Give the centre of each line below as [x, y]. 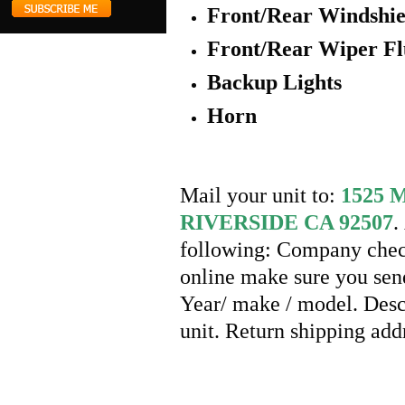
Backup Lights [274, 82]
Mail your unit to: [260, 195]
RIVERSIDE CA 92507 [287, 222]
